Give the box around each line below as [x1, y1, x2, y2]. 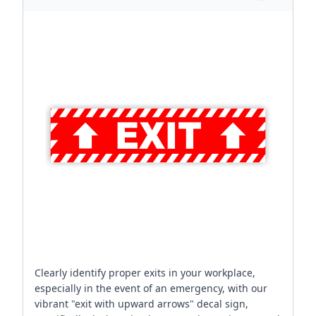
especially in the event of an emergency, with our [35, 281, 267, 295]
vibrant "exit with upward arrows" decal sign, [35, 297, 248, 310]
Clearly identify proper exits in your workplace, [35, 266, 255, 279]
